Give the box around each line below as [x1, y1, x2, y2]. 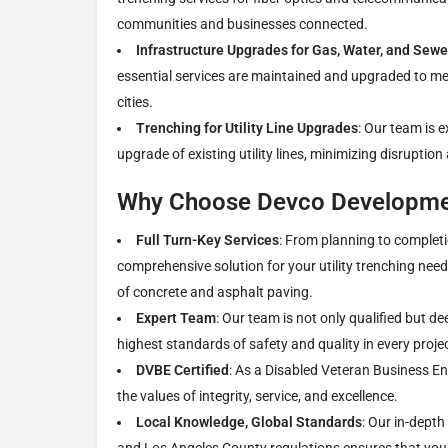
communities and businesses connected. [117, 16, 368, 33]
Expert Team [136, 310, 216, 327]
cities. [117, 94, 153, 111]
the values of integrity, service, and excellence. [117, 388, 398, 405]
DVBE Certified [136, 362, 229, 379]
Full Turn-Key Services [136, 232, 279, 249]
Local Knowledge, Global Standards [136, 414, 362, 431]
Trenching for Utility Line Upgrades [136, 120, 358, 137]
